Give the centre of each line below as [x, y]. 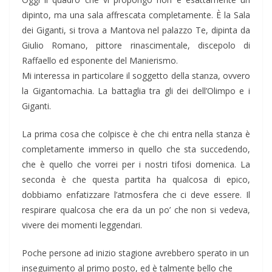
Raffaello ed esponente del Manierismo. [100, 61]
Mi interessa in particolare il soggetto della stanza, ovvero [136, 76]
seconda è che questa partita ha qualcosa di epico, [136, 180]
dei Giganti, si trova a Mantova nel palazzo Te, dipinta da [136, 30]
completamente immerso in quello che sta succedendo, [136, 149]
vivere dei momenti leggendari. [82, 225]
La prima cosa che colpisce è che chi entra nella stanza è [136, 134]
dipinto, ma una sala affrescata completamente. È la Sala [136, 15]
